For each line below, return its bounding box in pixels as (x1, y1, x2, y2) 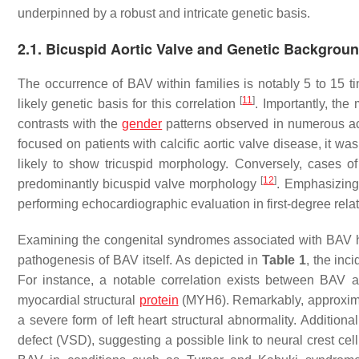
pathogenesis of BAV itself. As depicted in (18, 253, 262, 267)
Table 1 (261, 253, 306, 267)
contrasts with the (18, 117, 123, 131)
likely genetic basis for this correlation (18, 97, 240, 111)
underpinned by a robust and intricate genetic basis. (18, 6, 310, 20)
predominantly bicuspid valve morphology (18, 177, 261, 191)
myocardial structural (18, 293, 139, 307)
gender (122, 117, 163, 131)
